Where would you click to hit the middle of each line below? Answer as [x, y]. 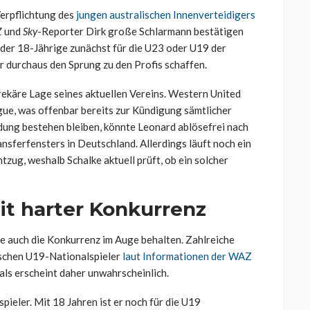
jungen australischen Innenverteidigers [166, 14]
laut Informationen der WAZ [187, 256]
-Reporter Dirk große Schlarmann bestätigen [140, 31]
